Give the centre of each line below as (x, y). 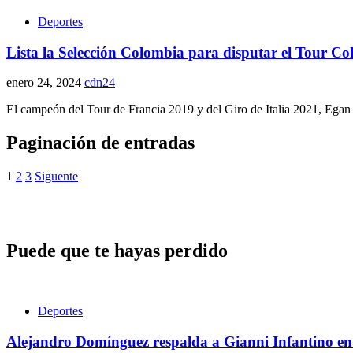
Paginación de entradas (100, 143)
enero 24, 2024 (45, 83)
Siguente (56, 176)
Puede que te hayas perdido (117, 250)
